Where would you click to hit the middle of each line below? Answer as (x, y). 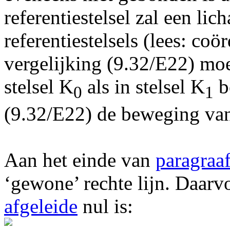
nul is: (105, 206)
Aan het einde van (80, 160)
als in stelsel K (143, 86)
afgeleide (41, 206)
